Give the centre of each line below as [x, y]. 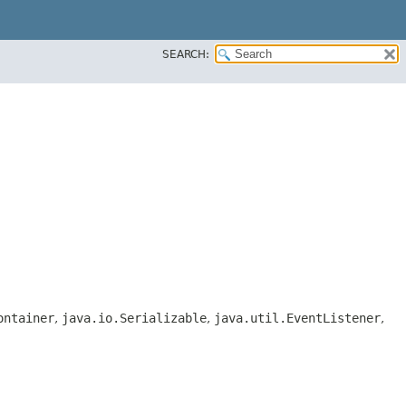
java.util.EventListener [297, 318]
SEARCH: [186, 54]
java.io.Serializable [134, 318]
